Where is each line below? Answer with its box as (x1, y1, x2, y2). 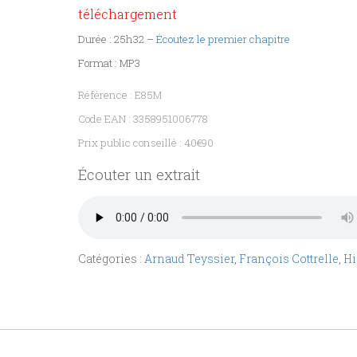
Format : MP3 (78, 56, 140, 71)
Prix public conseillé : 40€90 (78, 135, 214, 151)
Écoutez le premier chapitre (156, 32, 290, 47)
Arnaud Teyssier (144, 251, 234, 267)
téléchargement (78, 6, 177, 23)
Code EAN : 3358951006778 (78, 112, 208, 127)
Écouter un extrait (78, 164, 200, 185)
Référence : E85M (78, 88, 162, 103)
